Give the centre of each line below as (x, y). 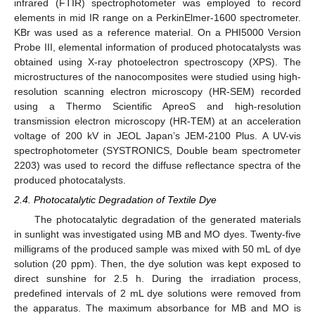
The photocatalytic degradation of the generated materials (167, 219)
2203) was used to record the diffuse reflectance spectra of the (157, 165)
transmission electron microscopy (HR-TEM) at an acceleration (157, 121)
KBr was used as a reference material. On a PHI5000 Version (157, 32)
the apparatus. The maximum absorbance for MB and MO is (157, 308)
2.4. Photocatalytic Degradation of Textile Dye (115, 199)
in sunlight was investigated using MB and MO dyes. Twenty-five (157, 234)
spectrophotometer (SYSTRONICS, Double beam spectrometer (157, 150)
